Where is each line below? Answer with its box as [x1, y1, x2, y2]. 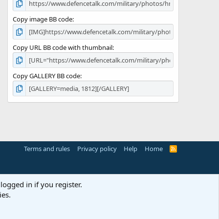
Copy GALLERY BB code [13, 71, 80, 81]
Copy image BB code [13, 15, 72, 24]
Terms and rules [24, 144, 70, 153]
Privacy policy [77, 144, 117, 153]
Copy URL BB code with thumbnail [13, 43, 112, 52]
